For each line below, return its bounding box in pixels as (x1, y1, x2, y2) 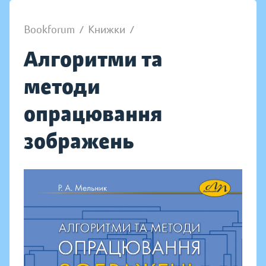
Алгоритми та (24, 46, 163, 72)
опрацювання (24, 100, 162, 127)
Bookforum (24, 23, 75, 36)
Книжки (88, 23, 125, 36)
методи (24, 73, 100, 100)
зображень (24, 128, 134, 154)
